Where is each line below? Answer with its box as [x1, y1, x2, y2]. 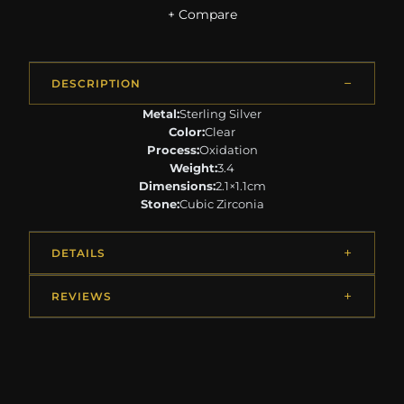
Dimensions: [138, 179, 216, 194]
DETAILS [51, 246, 106, 261]
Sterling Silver [179, 106, 262, 122]
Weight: [170, 161, 217, 176]
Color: [169, 124, 205, 140]
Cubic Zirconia [179, 197, 264, 212]
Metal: [142, 106, 179, 122]
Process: [146, 142, 199, 158]
